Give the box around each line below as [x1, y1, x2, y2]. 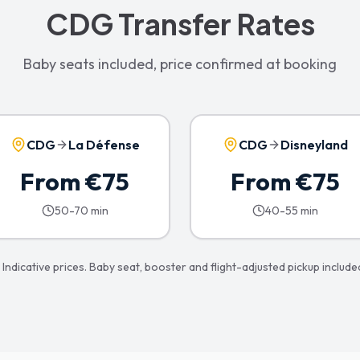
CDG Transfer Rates [45, 6, 315, 42]
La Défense [67, 137, 140, 153]
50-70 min [54, 203, 108, 218]
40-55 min [265, 203, 318, 218]
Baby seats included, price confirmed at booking [23, 55, 337, 73]
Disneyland [280, 137, 348, 153]
